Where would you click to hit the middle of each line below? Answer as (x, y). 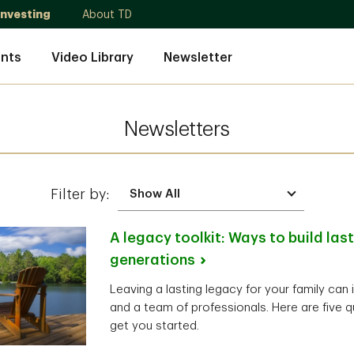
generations (153, 260)
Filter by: (80, 194)
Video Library (92, 57)
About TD (107, 14)
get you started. (154, 326)
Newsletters (177, 130)
